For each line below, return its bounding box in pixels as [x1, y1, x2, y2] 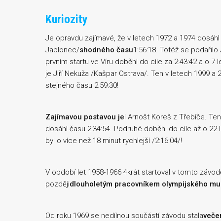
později [45, 180, 70, 188]
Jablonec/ [45, 45, 79, 54]
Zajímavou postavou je [45, 112, 124, 121]
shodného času [79, 45, 133, 54]
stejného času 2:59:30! [45, 81, 118, 90]
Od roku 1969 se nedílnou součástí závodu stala [45, 211, 203, 220]
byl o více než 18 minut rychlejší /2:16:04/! [45, 136, 182, 145]
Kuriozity [45, 12, 88, 26]
